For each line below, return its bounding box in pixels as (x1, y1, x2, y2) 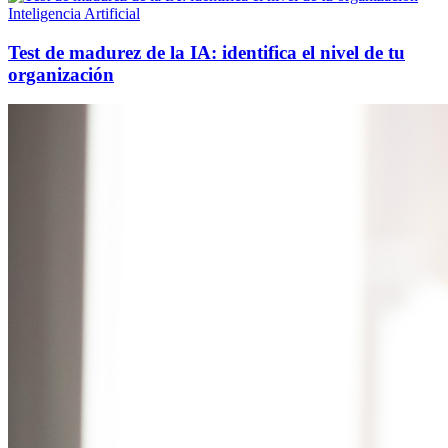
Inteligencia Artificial (8, 4, 140, 22)
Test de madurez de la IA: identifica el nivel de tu (8, 41, 405, 63)
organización (8, 63, 114, 85)
